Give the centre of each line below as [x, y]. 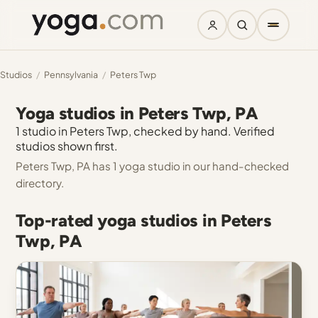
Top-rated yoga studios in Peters [144, 220]
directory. [40, 183]
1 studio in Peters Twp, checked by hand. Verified [146, 131]
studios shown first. [67, 146]
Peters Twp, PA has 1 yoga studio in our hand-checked [153, 166]
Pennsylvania [71, 75]
